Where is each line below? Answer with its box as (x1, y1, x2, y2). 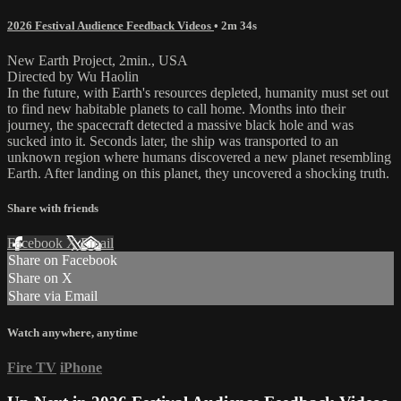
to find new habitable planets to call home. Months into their (7, 101, 346, 117)
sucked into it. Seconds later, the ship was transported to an (7, 133, 338, 149)
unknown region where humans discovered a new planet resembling (7, 149, 391, 166)
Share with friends (7, 201, 98, 216)
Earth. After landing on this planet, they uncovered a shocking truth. (7, 166, 389, 182)
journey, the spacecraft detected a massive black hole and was (7, 117, 354, 133)
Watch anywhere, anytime (7, 325, 138, 339)
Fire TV (7, 359, 56, 375)
